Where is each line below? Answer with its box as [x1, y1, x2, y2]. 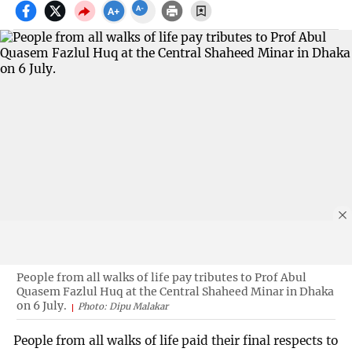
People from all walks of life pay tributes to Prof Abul [16, 269, 306, 284]
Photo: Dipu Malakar [77, 300, 168, 312]
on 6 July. [16, 298, 67, 313]
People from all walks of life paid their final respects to [13, 333, 339, 349]
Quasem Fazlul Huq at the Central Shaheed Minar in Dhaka [16, 284, 334, 299]
